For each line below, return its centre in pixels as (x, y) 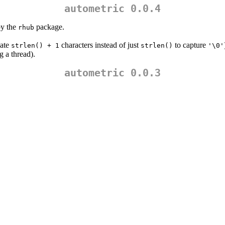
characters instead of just (100, 45)
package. (49, 27)
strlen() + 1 (35, 46)
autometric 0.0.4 (113, 9)
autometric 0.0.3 (113, 73)
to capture (190, 45)
